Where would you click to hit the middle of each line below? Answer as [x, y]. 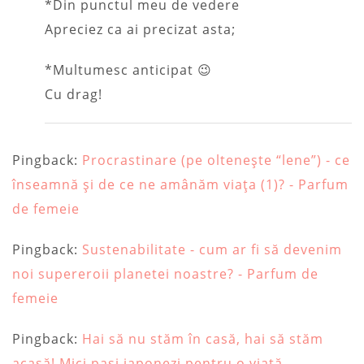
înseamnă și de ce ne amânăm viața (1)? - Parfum [180, 184]
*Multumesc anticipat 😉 [128, 69]
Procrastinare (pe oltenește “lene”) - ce [216, 160]
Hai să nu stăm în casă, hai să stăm [203, 338]
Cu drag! [74, 94]
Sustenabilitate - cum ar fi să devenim [212, 249]
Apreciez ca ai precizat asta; [140, 29]
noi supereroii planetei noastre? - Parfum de [165, 273]
